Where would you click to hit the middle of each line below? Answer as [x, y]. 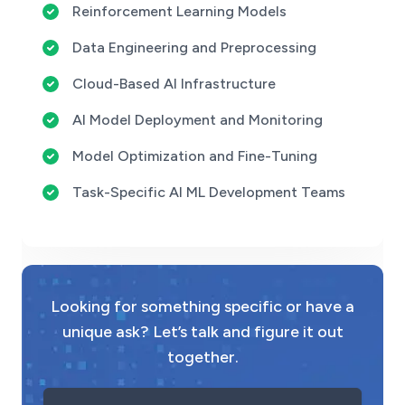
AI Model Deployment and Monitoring [198, 120]
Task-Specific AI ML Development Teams [209, 192]
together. [202, 357]
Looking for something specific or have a [202, 306]
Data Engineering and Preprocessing [194, 47]
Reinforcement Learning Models [179, 11]
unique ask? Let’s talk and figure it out [202, 332]
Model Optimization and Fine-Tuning [195, 156]
